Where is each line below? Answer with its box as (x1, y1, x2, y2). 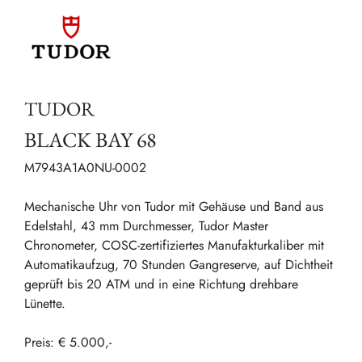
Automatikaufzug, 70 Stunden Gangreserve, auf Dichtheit (24, 255, 333, 275)
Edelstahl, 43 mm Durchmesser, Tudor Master (24, 217, 268, 236)
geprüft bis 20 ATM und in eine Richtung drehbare (24, 275, 298, 294)
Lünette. (24, 294, 65, 314)
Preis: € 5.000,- (24, 333, 112, 352)
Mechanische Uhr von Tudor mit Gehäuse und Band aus (24, 197, 323, 217)
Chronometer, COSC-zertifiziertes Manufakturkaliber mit (24, 236, 324, 255)
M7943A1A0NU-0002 (24, 158, 146, 178)
